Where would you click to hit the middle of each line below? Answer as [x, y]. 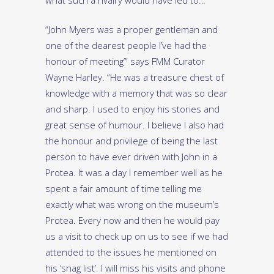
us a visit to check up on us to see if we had [137, 236]
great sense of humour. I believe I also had [135, 125]
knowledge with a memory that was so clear [136, 93]
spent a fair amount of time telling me [124, 189]
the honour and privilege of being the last [131, 141]
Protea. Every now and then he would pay [132, 220]
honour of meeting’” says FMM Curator [125, 61]
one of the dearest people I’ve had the [126, 46]
